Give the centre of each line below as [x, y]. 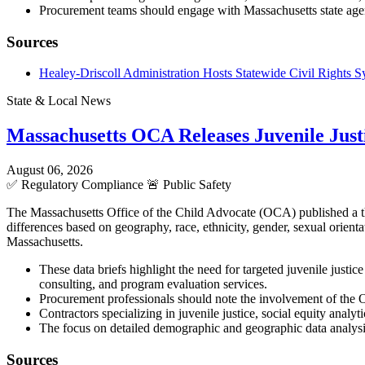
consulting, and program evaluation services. [153, 284]
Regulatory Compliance [82, 185]
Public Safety [196, 185]
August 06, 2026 [50, 170]
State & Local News [59, 101]
